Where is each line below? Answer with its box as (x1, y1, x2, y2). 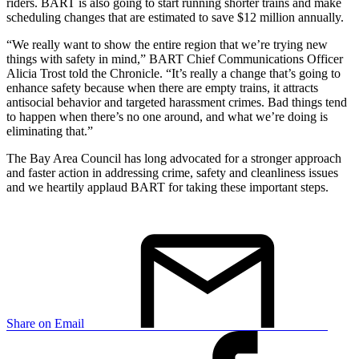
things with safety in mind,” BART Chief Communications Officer (6, 51, 343, 66)
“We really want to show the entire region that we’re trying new (6, 37, 328, 51)
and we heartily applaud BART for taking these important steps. (6, 179, 329, 194)
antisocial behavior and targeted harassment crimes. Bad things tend (6, 95, 347, 109)
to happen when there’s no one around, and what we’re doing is (6, 109, 328, 123)
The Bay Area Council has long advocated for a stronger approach (6, 151, 341, 165)
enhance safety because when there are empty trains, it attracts (6, 80, 318, 95)
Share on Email (6, 316, 84, 330)
